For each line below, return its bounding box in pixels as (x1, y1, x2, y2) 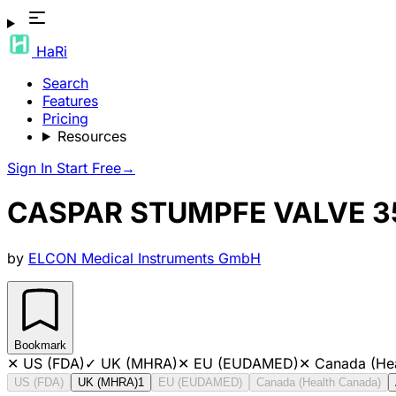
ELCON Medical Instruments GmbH (28, 248, 261, 267)
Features (42, 92, 98, 110)
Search (42, 74, 88, 92)
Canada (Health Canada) (256, 375, 381, 389)
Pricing (42, 110, 88, 127)
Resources (57, 127, 126, 145)
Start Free (57, 159, 121, 177)
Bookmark (14, 338, 66, 352)
